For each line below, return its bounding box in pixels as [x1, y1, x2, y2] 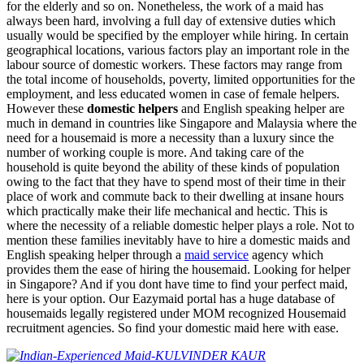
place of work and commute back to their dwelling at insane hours [6, 189, 344, 204]
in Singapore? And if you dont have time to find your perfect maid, [6, 277, 348, 292]
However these [6, 102, 87, 116]
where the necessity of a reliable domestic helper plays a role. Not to [6, 219, 354, 233]
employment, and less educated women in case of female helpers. [6, 87, 340, 102]
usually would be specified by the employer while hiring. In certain [6, 28, 349, 43]
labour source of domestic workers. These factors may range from [6, 58, 342, 72]
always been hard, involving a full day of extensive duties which [6, 14, 336, 28]
